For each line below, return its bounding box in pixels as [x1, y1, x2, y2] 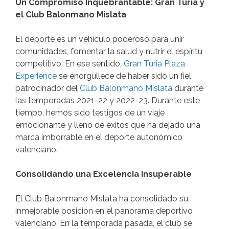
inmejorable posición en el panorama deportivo [15, 206, 193, 216]
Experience [15, 71, 57, 81]
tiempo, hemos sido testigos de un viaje [15, 108, 165, 118]
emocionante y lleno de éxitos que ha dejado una [15, 120, 200, 130]
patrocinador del [15, 83, 80, 94]
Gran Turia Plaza [124, 59, 185, 69]
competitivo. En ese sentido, [15, 59, 124, 69]
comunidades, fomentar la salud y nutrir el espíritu [15, 47, 202, 57]
